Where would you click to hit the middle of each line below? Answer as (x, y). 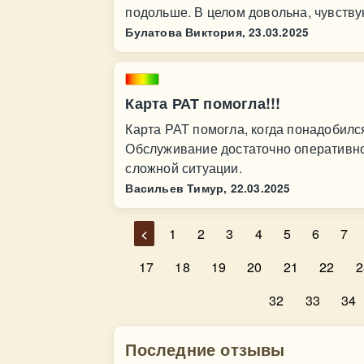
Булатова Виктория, (185, 32)
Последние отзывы (205, 349)
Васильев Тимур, (176, 188)
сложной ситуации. (184, 168)
